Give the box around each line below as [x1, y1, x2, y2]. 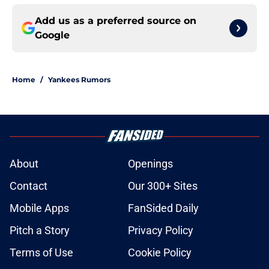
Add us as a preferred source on [35, 15, 196, 27]
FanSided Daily [128, 202, 199, 215]
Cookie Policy [128, 246, 192, 259]
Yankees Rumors [48, 75, 110, 85]
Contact [10, 180, 47, 193]
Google [35, 29, 70, 41]
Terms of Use [10, 246, 73, 259]
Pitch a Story [10, 224, 70, 237]
